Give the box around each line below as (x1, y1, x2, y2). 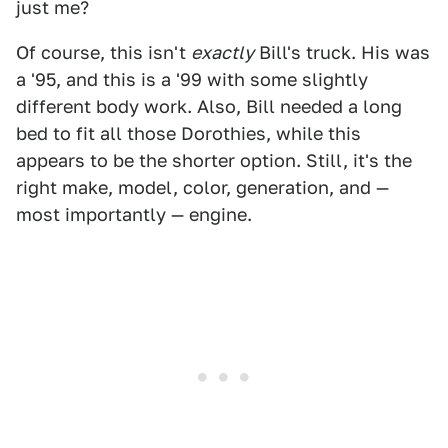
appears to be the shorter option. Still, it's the (16, 150, 412, 172)
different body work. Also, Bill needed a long (16, 96, 402, 118)
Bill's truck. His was (254, 42, 430, 64)
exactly (191, 42, 254, 64)
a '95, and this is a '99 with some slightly (16, 69, 368, 91)
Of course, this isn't (16, 42, 191, 64)
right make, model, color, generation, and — (16, 177, 389, 199)
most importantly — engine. (16, 204, 252, 226)
